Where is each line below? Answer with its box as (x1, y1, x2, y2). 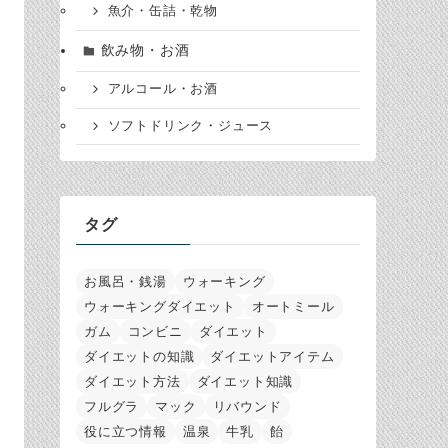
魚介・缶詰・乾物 (107, 4, 218, 19)
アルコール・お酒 (107, 82, 218, 97)
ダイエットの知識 (84, 349, 195, 365)
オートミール (251, 299, 335, 315)
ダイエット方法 (84, 374, 181, 390)
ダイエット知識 (196, 374, 294, 390)
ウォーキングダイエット (84, 299, 236, 315)
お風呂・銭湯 (84, 274, 167, 290)
